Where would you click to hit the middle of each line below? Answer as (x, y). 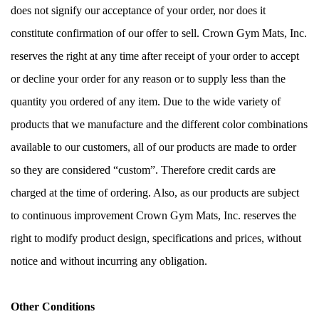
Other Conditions (53, 306)
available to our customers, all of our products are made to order (153, 147)
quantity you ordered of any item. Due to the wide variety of (146, 101)
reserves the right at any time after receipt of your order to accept (155, 56)
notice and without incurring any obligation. (109, 261)
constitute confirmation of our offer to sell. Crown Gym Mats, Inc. (159, 33)
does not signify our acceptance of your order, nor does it (138, 10)
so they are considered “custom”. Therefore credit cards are (143, 169)
